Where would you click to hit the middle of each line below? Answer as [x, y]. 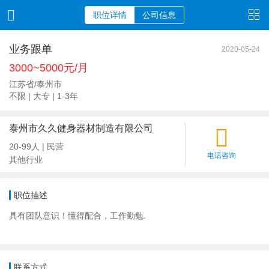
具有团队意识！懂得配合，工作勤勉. [133, 216]
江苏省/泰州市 [35, 84]
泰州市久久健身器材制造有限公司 [81, 128]
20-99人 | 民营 [36, 147]
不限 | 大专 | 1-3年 [44, 96]
